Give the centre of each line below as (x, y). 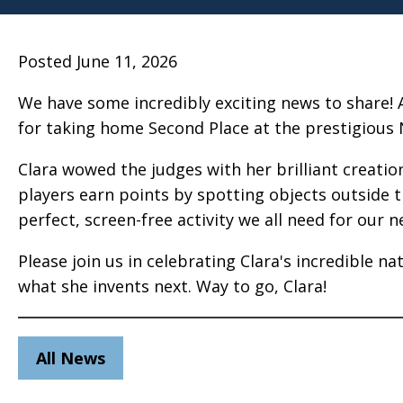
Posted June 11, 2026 (98, 61)
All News (71, 358)
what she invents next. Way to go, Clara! (172, 286)
